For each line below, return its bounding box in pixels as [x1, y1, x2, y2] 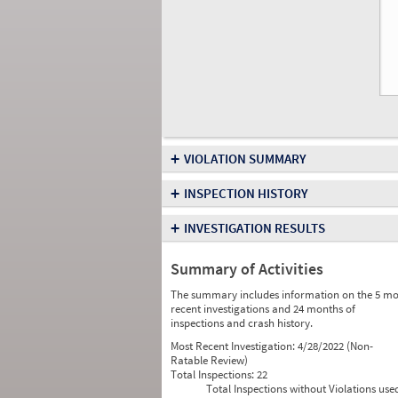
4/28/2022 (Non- [298, 338, 373, 354]
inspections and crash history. [171, 315, 313, 330]
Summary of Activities [171, 259, 323, 279]
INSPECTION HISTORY [184, 185, 308, 202]
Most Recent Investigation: [171, 338, 298, 354]
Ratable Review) [171, 353, 248, 368]
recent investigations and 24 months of [171, 301, 355, 316]
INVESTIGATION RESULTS [184, 219, 325, 236]
